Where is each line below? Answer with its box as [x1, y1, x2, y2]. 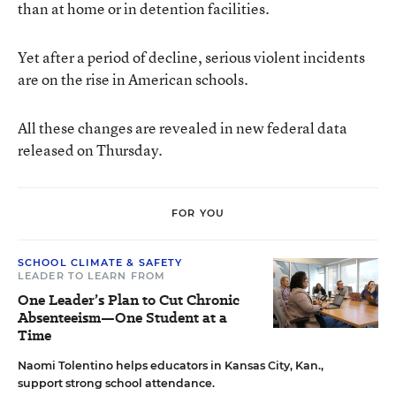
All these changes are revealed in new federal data [18, 117, 347, 138]
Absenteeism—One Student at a [18, 307, 227, 328]
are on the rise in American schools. [18, 68, 248, 89]
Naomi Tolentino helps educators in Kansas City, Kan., [18, 358, 324, 372]
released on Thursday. [18, 139, 163, 160]
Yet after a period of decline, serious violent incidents [18, 46, 365, 67]
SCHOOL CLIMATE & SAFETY [18, 255, 183, 269]
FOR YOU [171, 207, 225, 220]
